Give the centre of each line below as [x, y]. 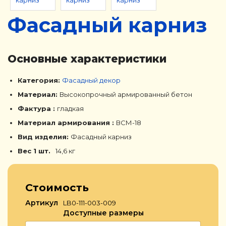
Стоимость [57, 188]
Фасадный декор [91, 80]
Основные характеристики [87, 59]
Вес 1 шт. [34, 151]
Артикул [42, 203]
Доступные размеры [103, 213]
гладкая [70, 109]
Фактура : [37, 109]
